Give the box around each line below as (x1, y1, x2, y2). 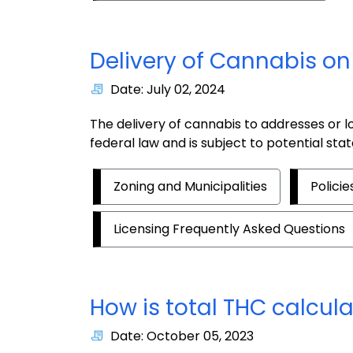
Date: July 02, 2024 (110, 80, 225, 98)
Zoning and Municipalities (113, 176, 267, 195)
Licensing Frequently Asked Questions (113, 219, 345, 238)
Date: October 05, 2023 (110, 326, 254, 345)
